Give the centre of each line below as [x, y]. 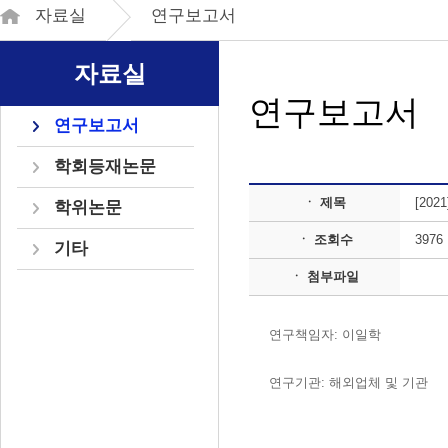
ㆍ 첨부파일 [324, 276]
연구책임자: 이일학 [325, 334]
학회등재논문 [105, 166]
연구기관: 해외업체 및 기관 [348, 382]
